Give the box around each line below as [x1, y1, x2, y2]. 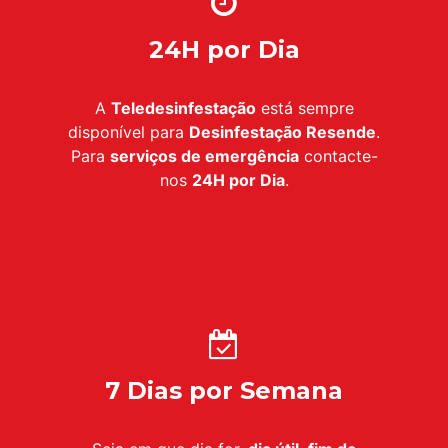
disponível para [68, 122, 189, 143]
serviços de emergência [109, 146, 299, 167]
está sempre [255, 98, 354, 119]
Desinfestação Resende [189, 122, 376, 143]
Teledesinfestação [110, 98, 256, 119]
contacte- [298, 146, 378, 167]
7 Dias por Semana [105, 376, 343, 406]
